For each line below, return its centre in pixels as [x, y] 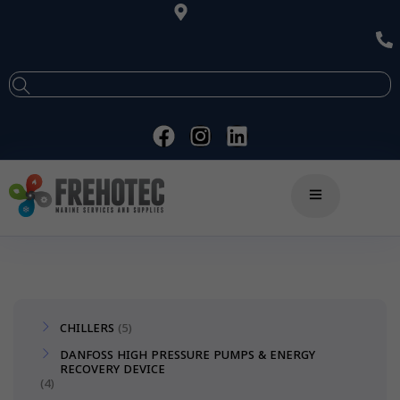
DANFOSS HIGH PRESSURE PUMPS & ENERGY [187, 354]
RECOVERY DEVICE [112, 369]
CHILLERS [87, 328]
